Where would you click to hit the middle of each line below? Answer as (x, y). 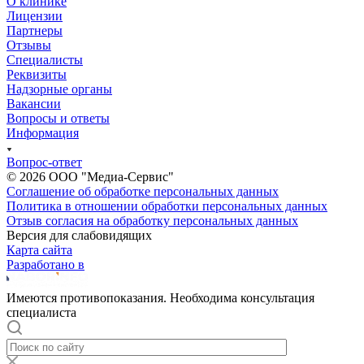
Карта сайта (39, 249)
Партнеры (35, 30)
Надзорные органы (59, 89)
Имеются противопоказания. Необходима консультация (160, 297)
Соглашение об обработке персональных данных (143, 191)
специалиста (41, 312)
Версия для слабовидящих (79, 235)
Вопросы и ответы (58, 118)
